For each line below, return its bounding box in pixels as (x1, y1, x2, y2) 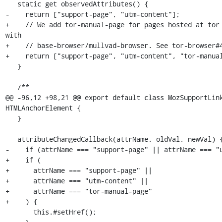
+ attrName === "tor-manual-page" (5, 186, 152, 196)
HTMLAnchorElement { (5, 103, 81, 112)
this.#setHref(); (5, 207, 33, 217)
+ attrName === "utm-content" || (5, 176, 148, 185)
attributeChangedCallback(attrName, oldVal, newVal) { (5, 134, 17, 144)
